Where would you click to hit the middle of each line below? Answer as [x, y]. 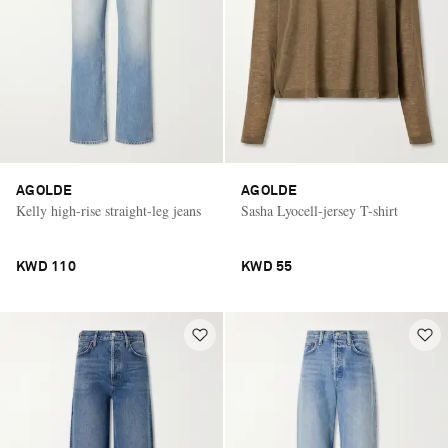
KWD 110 [46, 266]
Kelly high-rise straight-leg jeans [108, 210]
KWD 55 [267, 266]
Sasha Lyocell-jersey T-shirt [319, 210]
